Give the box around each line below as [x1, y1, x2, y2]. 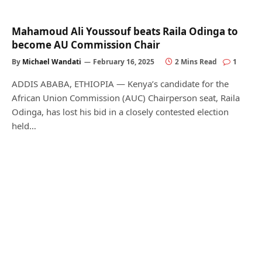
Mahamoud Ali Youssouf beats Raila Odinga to [12, 25, 238, 38]
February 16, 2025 [93, 57, 154, 67]
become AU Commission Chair [12, 38, 160, 51]
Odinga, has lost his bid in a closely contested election [12, 106, 229, 118]
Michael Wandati [22, 57, 81, 67]
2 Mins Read [175, 57, 217, 67]
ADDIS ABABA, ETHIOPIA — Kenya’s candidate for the [12, 78, 229, 89]
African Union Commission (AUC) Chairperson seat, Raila [12, 92, 240, 104]
